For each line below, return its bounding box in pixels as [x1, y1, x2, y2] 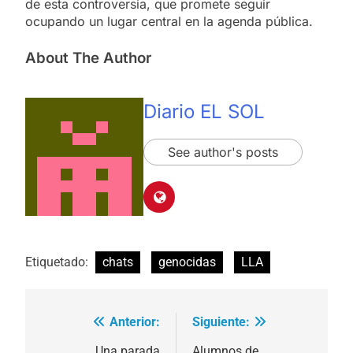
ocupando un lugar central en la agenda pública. [25, 13, 313, 29]
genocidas [158, 254, 216, 269]
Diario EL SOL [143, 100, 265, 124]
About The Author [25, 48, 151, 67]
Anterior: [110, 314, 160, 329]
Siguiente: [192, 314, 250, 329]
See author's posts [168, 144, 278, 161]
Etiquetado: [25, 254, 91, 269]
